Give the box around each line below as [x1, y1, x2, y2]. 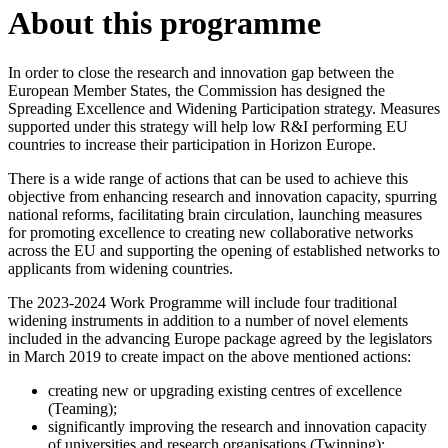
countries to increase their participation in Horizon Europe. [8, 135, 376, 153]
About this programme [8, 5, 321, 42]
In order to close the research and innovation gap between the [8, 63, 394, 81]
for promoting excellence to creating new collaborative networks [8, 223, 413, 241]
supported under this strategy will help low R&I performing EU [8, 117, 408, 135]
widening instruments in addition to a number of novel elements [8, 311, 408, 329]
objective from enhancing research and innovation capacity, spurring [8, 187, 437, 205]
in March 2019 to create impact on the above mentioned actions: [8, 347, 411, 365]
